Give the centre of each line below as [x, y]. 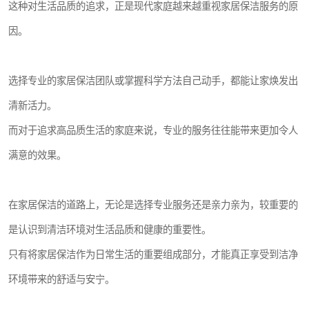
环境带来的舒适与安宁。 [61, 279]
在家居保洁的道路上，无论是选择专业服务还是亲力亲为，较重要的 [153, 205]
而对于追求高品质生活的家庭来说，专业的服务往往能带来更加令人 [153, 130]
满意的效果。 [37, 155]
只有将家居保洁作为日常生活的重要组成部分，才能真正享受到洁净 [153, 254]
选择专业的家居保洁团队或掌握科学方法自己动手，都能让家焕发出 [153, 80]
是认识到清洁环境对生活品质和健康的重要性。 [110, 229]
